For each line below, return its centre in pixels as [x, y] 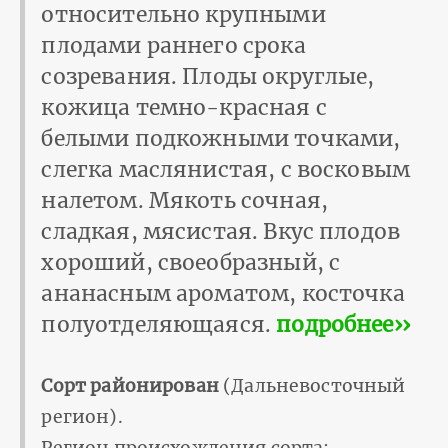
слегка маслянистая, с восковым [226, 170]
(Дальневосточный [312, 386]
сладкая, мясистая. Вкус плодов [221, 232]
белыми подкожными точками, [221, 139]
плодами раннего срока [173, 46]
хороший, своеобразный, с [191, 263]
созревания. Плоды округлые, [208, 77]
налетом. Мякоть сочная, [184, 201]
